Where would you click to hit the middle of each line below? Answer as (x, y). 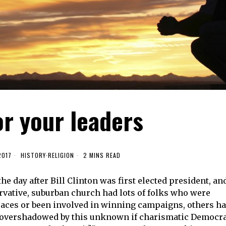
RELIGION (61, 155)
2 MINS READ (101, 155)
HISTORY (33, 155)
